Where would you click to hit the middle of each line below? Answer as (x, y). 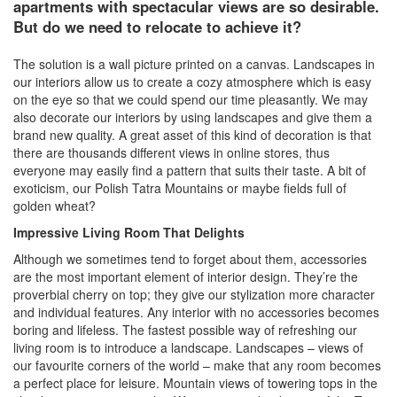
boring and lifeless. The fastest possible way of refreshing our (185, 330)
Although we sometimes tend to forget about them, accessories (190, 259)
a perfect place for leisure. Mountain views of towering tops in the (195, 383)
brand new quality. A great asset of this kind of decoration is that (192, 135)
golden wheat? (54, 206)
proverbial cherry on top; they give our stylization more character (194, 295)
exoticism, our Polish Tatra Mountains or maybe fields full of (180, 188)
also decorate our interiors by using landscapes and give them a (193, 117)
